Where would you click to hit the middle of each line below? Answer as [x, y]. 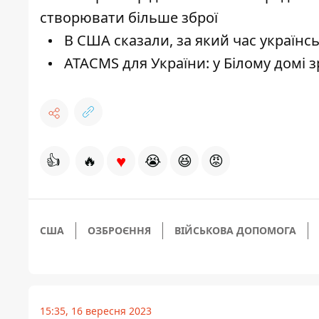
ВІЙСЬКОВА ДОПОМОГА [235, 231]
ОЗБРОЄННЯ [119, 231]
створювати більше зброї [129, 18]
